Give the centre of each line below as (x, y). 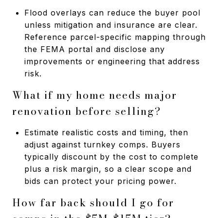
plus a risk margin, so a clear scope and (108, 169)
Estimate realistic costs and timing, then (106, 132)
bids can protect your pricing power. (100, 181)
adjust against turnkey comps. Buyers (102, 144)
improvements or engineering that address (112, 61)
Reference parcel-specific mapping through (115, 37)
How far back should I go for (93, 202)
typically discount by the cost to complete (111, 156)
